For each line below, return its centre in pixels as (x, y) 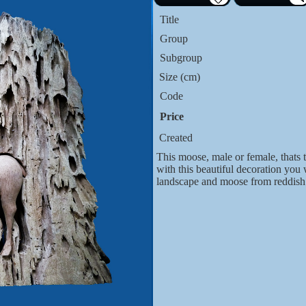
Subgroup (181, 58)
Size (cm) (178, 77)
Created (175, 138)
